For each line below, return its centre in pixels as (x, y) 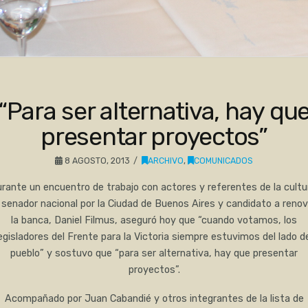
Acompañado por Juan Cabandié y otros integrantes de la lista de (154, 299)
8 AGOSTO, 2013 (96, 160)
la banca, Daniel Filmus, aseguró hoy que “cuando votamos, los (154, 220)
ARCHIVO (166, 160)
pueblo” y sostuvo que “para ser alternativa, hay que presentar (154, 253)
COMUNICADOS (224, 160)
